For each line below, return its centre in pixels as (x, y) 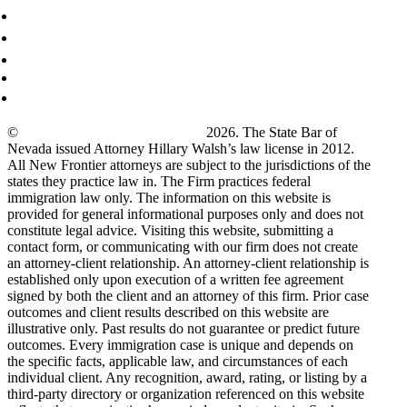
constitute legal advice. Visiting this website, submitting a (170, 231)
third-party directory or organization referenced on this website (186, 394)
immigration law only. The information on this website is (169, 198)
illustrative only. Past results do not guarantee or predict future (184, 329)
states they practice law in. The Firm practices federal (159, 182)
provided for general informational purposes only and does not (185, 214)
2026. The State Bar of (270, 133)
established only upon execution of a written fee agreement (175, 280)
